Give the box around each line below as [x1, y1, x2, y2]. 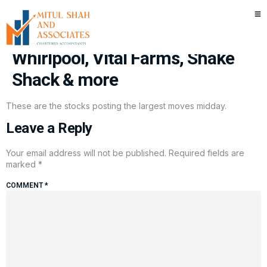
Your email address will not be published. [6, 148, 166, 159]
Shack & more [12, 69, 118, 90]
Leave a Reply [6, 120, 92, 137]
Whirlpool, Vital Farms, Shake [12, 48, 234, 69]
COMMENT [6, 181, 45, 190]
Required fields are [169, 148, 244, 159]
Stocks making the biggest [12, 5, 213, 26]
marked [6, 159, 38, 170]
